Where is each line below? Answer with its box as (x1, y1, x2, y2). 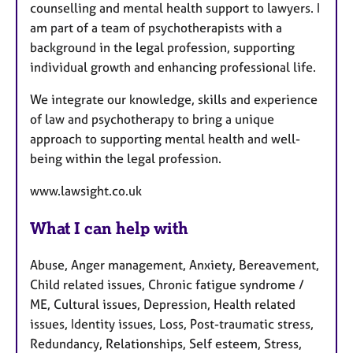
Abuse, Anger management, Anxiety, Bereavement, (30, 257, 319, 273)
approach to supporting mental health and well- (30, 131, 300, 147)
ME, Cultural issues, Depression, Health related (30, 296, 295, 313)
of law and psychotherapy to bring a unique (30, 111, 274, 128)
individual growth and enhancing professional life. (30, 59, 316, 76)
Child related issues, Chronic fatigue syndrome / (30, 277, 304, 293)
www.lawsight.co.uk (30, 183, 142, 199)
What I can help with (30, 218, 188, 239)
